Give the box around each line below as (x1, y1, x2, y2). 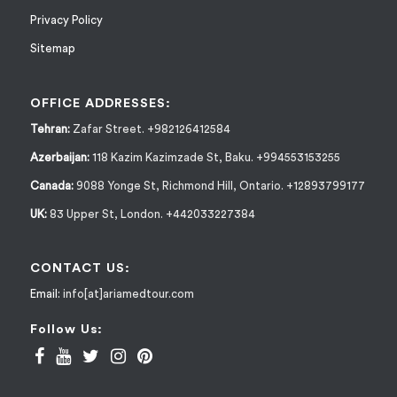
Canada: (29, 179, 74, 191)
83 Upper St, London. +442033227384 (46, 207, 255, 220)
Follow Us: (29, 322, 103, 336)
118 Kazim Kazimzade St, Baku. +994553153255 (91, 151, 340, 163)
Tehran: (29, 122, 70, 135)
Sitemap (29, 43, 75, 55)
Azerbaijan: (29, 151, 90, 163)
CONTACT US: (29, 261, 130, 276)
